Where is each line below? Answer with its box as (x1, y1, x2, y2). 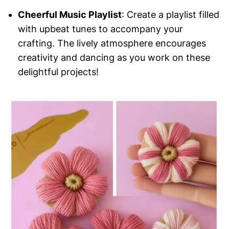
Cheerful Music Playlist (17, 9, 122, 20)
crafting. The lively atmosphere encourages (17, 38, 206, 49)
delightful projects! (17, 66, 99, 78)
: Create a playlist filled (121, 9, 219, 20)
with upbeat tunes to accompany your (17, 24, 183, 35)
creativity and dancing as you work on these (17, 52, 210, 63)
